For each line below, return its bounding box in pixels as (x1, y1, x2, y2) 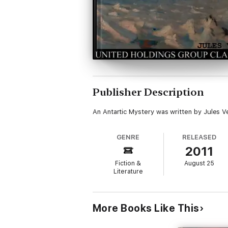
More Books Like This (93, 202, 199, 214)
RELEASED (182, 133, 216, 141)
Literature (113, 168, 143, 175)
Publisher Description (93, 86, 204, 98)
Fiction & (115, 160, 141, 167)
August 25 (184, 160, 215, 167)
